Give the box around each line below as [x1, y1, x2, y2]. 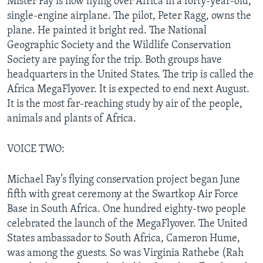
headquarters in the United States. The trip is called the [7, 69, 254, 80]
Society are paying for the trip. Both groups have [7, 54, 222, 66]
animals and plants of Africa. [7, 113, 136, 124]
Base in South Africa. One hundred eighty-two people [7, 203, 246, 215]
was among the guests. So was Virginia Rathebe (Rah [7, 247, 244, 259]
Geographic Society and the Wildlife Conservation [7, 39, 231, 51]
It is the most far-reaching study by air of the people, [7, 98, 242, 110]
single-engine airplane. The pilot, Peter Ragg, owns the [7, 10, 251, 22]
